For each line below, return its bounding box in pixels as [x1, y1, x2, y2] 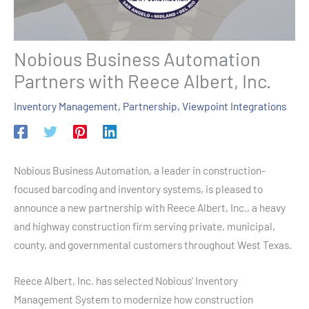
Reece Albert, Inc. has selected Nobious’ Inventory [14, 274, 238, 288]
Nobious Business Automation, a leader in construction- [14, 163, 266, 177]
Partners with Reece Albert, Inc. [14, 70, 272, 92]
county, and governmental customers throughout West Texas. [14, 238, 292, 252]
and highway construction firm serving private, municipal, [14, 219, 275, 233]
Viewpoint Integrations [182, 99, 286, 113]
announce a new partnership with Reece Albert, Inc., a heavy [14, 201, 286, 215]
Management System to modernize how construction [14, 292, 253, 306]
